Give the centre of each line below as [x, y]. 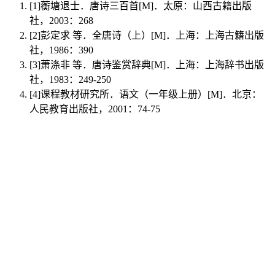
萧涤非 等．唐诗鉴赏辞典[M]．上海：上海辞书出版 [152, 64]
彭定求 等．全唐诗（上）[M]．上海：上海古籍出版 [152, 35]
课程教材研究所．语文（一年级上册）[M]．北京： [151, 94]
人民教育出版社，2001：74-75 [95, 109]
